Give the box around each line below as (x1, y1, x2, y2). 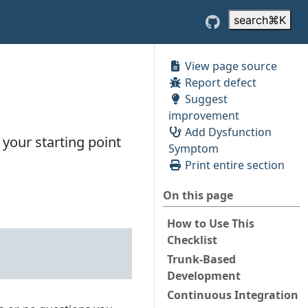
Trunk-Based (167, 252, 236, 267)
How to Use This (167, 216, 254, 231)
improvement (168, 108, 239, 123)
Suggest (182, 91, 228, 107)
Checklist (167, 232, 217, 247)
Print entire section (182, 157, 285, 173)
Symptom (168, 141, 219, 156)
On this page (163, 188, 233, 203)
